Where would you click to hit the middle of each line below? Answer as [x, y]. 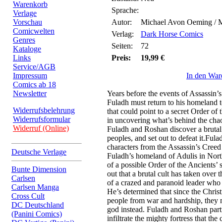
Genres [24, 40]
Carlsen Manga [35, 187]
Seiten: [122, 46]
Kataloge [27, 49]
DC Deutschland [38, 205]
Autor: [122, 22]
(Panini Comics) [37, 214]
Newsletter [30, 93]
